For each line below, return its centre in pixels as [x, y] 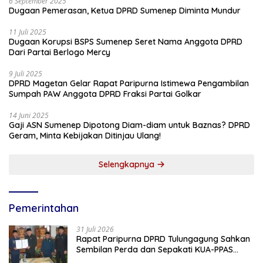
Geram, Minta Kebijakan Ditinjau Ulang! [85, 136]
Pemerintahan [44, 208]
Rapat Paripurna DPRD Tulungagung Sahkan [163, 239]
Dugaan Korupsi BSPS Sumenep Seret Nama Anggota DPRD [126, 42]
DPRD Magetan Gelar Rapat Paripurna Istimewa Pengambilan [129, 84]
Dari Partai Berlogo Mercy [60, 53]
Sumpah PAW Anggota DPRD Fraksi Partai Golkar [105, 94]
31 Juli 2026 [95, 230]
